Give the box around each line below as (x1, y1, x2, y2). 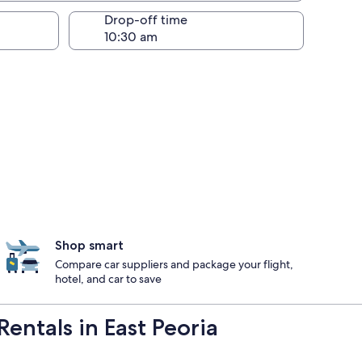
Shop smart (55, 238, 124, 253)
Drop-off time (104, 11, 187, 28)
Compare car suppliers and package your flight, (55, 257, 293, 271)
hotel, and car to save (55, 271, 162, 286)
